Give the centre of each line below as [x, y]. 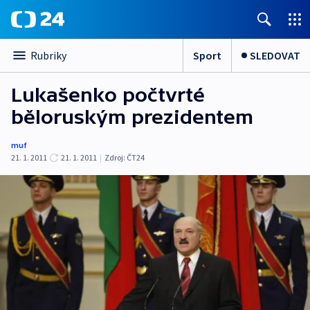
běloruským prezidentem [132, 117]
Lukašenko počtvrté [108, 95]
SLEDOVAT [275, 55]
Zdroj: [115, 157]
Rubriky [48, 55]
